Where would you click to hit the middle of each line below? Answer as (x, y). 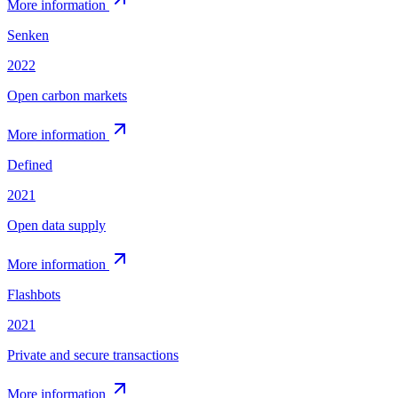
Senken (28, 35)
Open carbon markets (67, 95)
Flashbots (34, 294)
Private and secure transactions (93, 354)
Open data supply (56, 225)
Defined (30, 164)
